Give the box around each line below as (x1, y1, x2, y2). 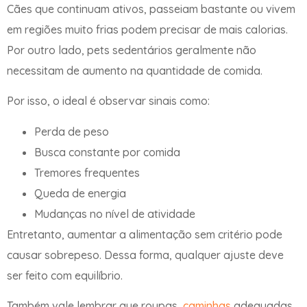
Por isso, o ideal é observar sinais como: (7, 94, 210, 108)
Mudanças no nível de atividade (34, 206, 195, 221)
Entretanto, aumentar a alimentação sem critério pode (7, 227, 282, 241)
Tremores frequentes (34, 165, 140, 180)
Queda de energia (34, 186, 126, 200)
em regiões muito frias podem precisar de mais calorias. (7, 23, 288, 36)
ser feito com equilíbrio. (7, 268, 123, 282)
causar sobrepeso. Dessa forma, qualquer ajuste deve (7, 247, 284, 262)
